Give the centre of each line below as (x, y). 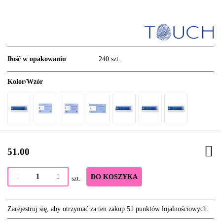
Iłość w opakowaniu (37, 59)
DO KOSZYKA (114, 177)
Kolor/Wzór (25, 82)
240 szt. (110, 59)
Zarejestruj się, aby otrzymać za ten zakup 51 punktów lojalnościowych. (108, 209)
